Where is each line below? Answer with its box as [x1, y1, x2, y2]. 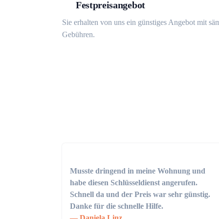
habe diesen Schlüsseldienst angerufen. [70, 178, 197, 187]
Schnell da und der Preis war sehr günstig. [70, 190, 210, 198]
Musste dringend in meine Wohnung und [70, 167, 205, 175]
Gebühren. [62, 30, 95, 39]
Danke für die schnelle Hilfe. [70, 202, 163, 210]
